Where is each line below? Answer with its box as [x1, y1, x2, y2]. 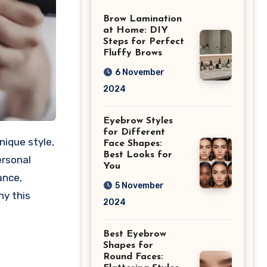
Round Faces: [103, 252, 163, 262]
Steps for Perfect [103, 36, 184, 46]
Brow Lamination [103, 14, 182, 24]
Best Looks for [103, 150, 172, 160]
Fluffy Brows [103, 48, 162, 58]
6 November [115, 67, 164, 77]
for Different [103, 127, 165, 137]
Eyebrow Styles [103, 116, 173, 126]
